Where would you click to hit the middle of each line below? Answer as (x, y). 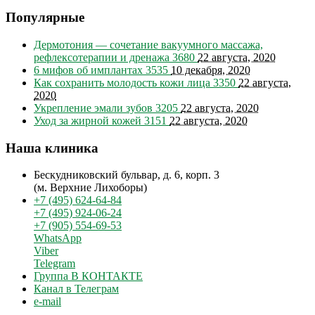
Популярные (45, 18)
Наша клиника (52, 148)
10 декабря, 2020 (211, 70)
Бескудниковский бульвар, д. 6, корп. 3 (127, 175)
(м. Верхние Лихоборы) (90, 188)
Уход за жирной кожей (89, 121)
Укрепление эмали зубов (95, 108)
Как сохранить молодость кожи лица (123, 83)
